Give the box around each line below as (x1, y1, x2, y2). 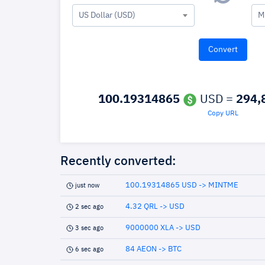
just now (75, 182, 99, 189)
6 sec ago (75, 246, 104, 253)
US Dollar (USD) (79, 11, 135, 20)
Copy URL (208, 110, 238, 117)
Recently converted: (60, 156, 176, 168)
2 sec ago (75, 203, 104, 210)
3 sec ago (75, 225, 104, 231)
